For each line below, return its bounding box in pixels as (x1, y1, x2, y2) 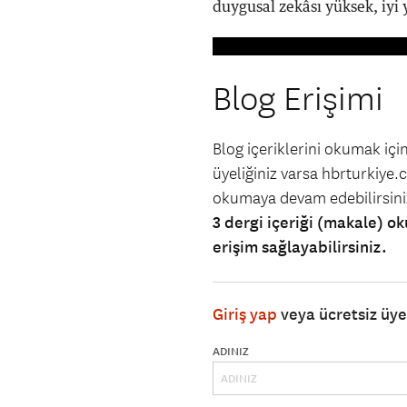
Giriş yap (213, 304, 277, 325)
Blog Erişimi (213, 79, 383, 121)
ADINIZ (213, 344, 249, 360)
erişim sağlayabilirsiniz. (213, 237, 387, 258)
